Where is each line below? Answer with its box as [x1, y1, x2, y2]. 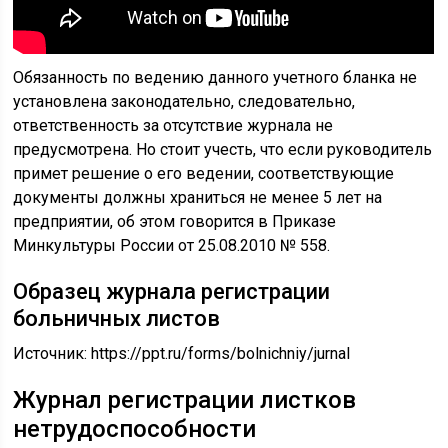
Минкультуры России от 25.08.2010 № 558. [13, 236, 331, 255]
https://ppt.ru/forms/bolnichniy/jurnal [91, 344, 351, 363]
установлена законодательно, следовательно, [13, 92, 356, 111]
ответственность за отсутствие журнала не [13, 116, 334, 135]
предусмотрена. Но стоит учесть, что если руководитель [13, 140, 433, 159]
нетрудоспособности [13, 415, 257, 443]
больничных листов [13, 306, 221, 331]
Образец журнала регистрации [13, 279, 331, 304]
